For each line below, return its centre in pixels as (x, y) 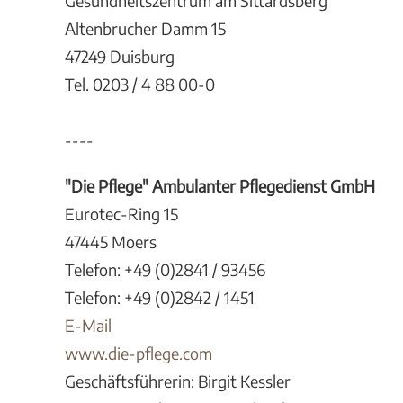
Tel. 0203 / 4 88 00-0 (140, 84)
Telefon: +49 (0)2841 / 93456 (165, 269)
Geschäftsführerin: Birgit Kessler (178, 381)
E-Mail (88, 325)
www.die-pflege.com (139, 353)
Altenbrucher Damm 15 (145, 28)
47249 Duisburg (120, 56)
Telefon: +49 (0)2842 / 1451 (160, 297)
